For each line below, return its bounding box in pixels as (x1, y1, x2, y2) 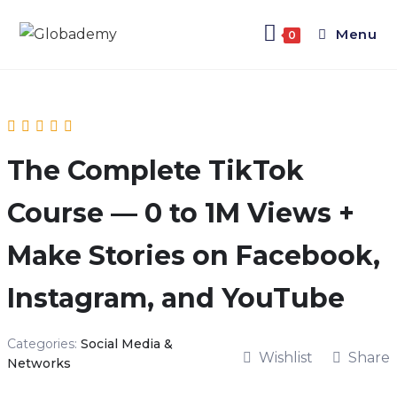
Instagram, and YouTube (6, 282, 345, 315)
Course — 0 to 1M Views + (6, 197, 354, 230)
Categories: (6, 336, 81, 352)
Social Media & (80, 336, 173, 352)
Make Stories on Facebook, (6, 239, 380, 272)
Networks (6, 355, 71, 371)
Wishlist (258, 348, 313, 366)
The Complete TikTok (6, 154, 304, 187)
